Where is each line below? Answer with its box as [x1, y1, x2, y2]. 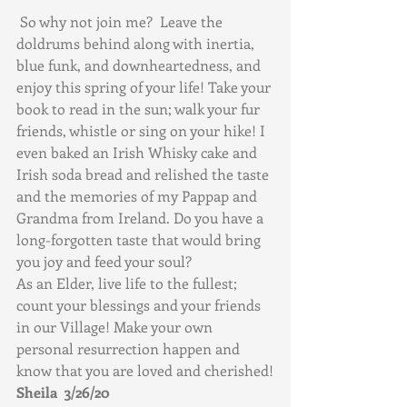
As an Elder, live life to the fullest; [16, 273, 241, 293]
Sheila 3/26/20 [16, 382, 110, 402]
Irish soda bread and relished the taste [16, 164, 273, 184]
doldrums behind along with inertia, [16, 34, 258, 53]
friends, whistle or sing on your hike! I [16, 121, 269, 140]
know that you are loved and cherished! [16, 361, 273, 380]
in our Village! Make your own [16, 317, 216, 336]
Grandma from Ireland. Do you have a [16, 208, 267, 227]
